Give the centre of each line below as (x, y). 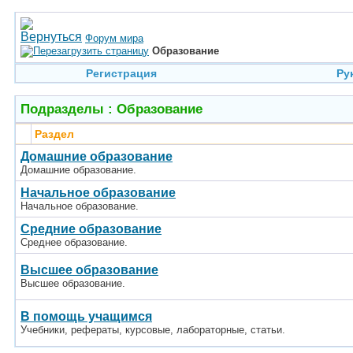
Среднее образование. (74, 242)
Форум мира (114, 38)
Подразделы (62, 109)
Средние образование (91, 229)
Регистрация (121, 73)
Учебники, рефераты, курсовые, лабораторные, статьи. (153, 330)
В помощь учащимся (86, 316)
